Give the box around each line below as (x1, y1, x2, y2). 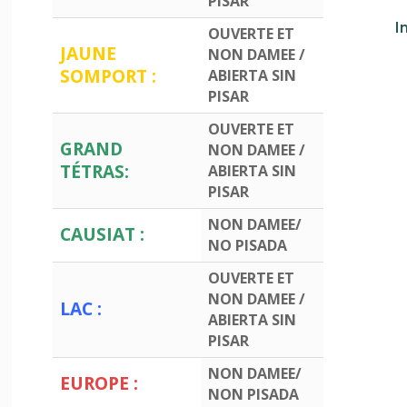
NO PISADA (208, 234, 288, 255)
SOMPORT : (60, 63, 157, 88)
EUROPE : (60, 370, 139, 395)
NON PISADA (208, 383, 300, 404)
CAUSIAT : (60, 221, 145, 246)
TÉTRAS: (60, 158, 130, 184)
